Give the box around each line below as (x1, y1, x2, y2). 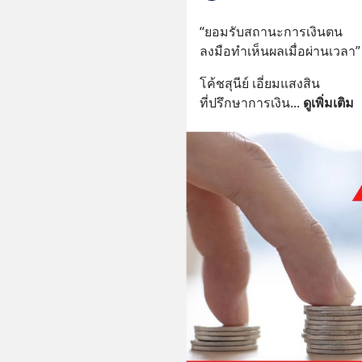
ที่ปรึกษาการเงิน (199, 94, 290, 112)
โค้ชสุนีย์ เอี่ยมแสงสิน (199, 74, 320, 93)
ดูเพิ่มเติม (302, 94, 354, 112)
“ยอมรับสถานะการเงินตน (199, 23, 343, 41)
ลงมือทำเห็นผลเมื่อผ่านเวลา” (199, 42, 360, 61)
